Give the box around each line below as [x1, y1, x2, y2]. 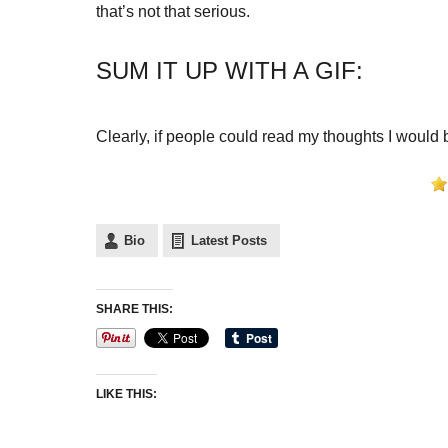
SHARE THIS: [96, 302, 173, 316]
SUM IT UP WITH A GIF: [96, 57, 363, 84]
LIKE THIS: [96, 387, 157, 401]
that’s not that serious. [96, 3, 250, 20]
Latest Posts [191, 233, 267, 248]
